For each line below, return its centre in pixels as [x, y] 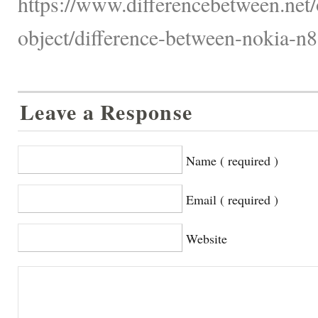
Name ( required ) [232, 160]
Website [207, 238]
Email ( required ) [232, 199]
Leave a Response [106, 111]
